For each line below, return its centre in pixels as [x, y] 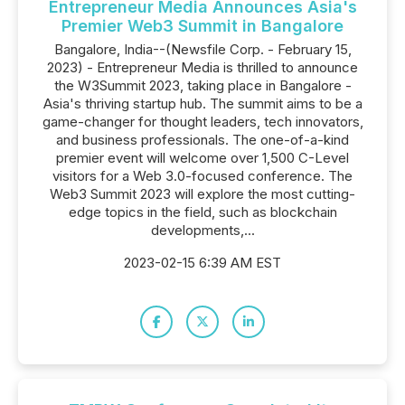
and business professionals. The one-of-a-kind [202, 140]
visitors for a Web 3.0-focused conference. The [202, 176]
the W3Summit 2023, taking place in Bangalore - [202, 85]
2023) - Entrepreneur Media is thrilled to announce [202, 67]
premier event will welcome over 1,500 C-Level [202, 158]
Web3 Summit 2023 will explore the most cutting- [202, 194]
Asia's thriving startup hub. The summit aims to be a [202, 104]
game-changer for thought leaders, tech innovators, [202, 122]
